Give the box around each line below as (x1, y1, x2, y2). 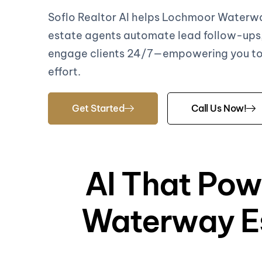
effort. (48, 65, 81, 78)
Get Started (72, 102, 125, 114)
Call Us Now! (191, 102, 247, 114)
